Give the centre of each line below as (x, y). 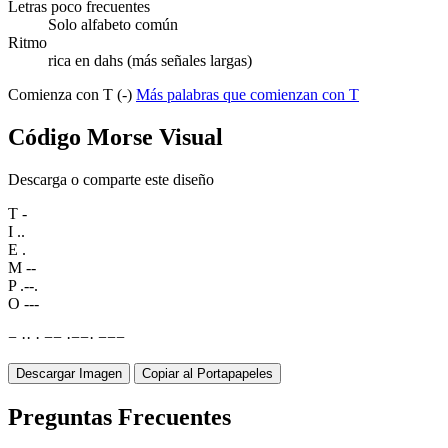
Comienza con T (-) (72, 95)
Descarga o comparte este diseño (111, 180)
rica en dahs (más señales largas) (150, 61)
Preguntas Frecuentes (119, 417)
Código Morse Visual (115, 137)
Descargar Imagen (69, 374)
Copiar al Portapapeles (207, 374)
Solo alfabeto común (113, 25)
